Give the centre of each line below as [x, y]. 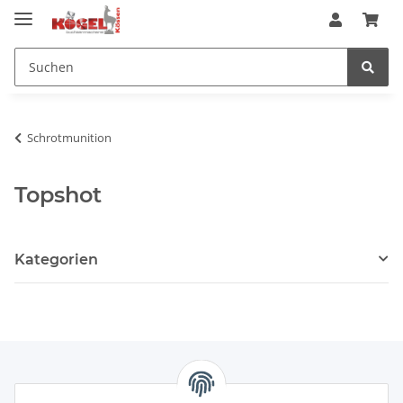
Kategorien [56, 259]
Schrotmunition [69, 137]
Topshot [58, 194]
